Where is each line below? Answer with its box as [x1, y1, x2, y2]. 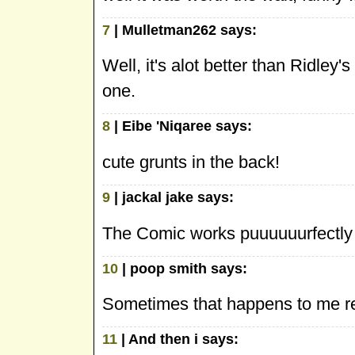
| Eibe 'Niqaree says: [110, 118, 252, 135]
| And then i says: [117, 331, 239, 348]
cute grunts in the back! [102, 152, 280, 172]
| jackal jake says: [110, 189, 234, 205]
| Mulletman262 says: [110, 21, 257, 38]
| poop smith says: [118, 260, 247, 277]
